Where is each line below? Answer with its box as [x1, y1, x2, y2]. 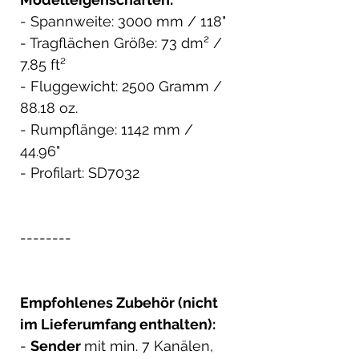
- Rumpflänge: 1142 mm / [20, 120, 193, 138]
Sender [30, 337, 84, 354]
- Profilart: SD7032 [20, 163, 139, 181]
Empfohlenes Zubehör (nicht [20, 293, 218, 311]
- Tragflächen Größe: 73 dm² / [20, 34, 222, 51]
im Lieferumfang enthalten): [20, 315, 216, 333]
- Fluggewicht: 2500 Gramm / [20, 77, 222, 95]
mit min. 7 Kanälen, [84, 337, 213, 354]
